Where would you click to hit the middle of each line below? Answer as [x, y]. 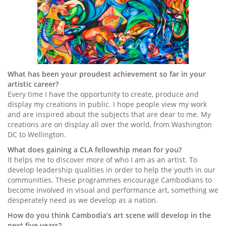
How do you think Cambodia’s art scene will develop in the [109, 215]
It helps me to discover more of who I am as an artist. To [102, 160]
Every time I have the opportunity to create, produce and [103, 94]
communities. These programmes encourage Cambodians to [110, 180]
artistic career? [33, 84]
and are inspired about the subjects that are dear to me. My [109, 115]
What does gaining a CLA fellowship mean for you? [95, 150]
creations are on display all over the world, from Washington [110, 125]
